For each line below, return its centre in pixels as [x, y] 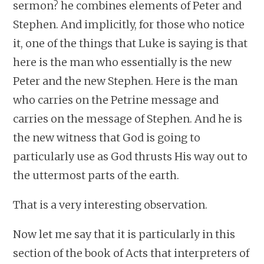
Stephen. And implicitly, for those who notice [129, 24]
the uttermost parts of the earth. [96, 175]
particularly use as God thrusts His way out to [131, 156]
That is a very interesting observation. [110, 204]
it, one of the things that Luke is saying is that [131, 43]
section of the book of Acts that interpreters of [131, 253]
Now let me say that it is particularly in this [124, 234]
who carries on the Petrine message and [116, 100]
